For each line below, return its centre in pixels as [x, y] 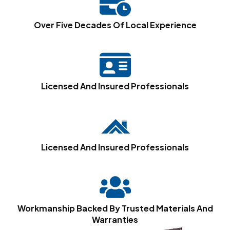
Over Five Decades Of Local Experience [115, 25]
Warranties [115, 219]
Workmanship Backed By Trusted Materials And [115, 208]
